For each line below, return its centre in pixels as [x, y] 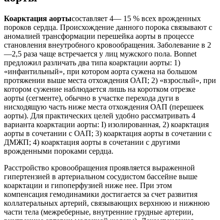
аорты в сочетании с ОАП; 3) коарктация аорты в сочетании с [108, 133]
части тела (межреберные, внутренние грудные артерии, [99, 212]
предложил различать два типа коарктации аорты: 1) [92, 62]
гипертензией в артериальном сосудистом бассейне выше [101, 176]
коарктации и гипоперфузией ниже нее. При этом [88, 185]
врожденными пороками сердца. [59, 151]
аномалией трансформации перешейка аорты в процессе [99, 36]
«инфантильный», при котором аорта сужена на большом [100, 71]
